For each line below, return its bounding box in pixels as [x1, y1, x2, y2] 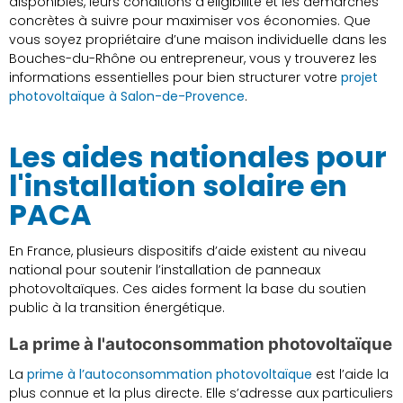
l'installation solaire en [9, 166, 347, 207]
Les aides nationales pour [9, 137, 387, 178]
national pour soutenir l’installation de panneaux [9, 261, 320, 280]
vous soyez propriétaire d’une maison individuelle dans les [9, 31, 387, 49]
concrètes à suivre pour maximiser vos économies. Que [9, 12, 371, 31]
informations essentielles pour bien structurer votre [9, 68, 341, 87]
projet [341, 68, 378, 87]
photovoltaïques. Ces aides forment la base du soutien [9, 280, 366, 299]
